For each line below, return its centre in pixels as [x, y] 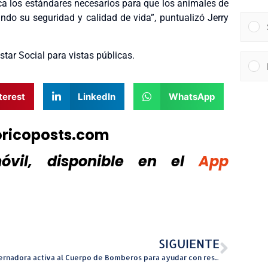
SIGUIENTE [189, 244]
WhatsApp [191, 96]
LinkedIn [97, 96]
